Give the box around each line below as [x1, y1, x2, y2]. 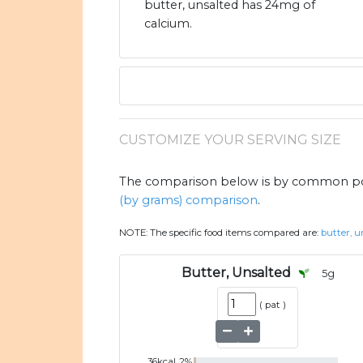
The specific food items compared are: [150, 227, 321, 239]
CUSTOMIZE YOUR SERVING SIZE [119, 132, 341, 148]
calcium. [144, 16, 192, 32]
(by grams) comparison [119, 193, 258, 208]
